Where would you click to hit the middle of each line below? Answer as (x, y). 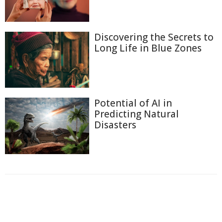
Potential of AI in (133, 103)
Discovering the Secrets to (154, 37)
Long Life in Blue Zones (148, 48)
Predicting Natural (137, 114)
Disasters (115, 125)
